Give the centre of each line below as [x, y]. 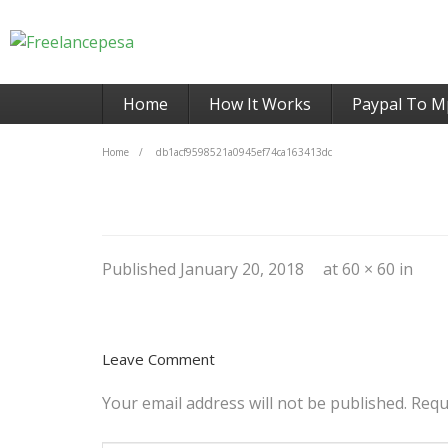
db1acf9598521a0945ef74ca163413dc [242, 152]
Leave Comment [158, 359]
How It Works [260, 104]
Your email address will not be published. [254, 403]
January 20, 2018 [242, 269]
